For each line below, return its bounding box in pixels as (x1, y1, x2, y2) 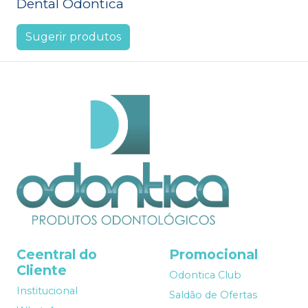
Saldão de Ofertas (169, 289, 257, 302)
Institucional (16, 285, 78, 298)
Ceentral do (16, 246, 97, 263)
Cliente (16, 262, 67, 279)
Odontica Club (169, 269, 241, 282)
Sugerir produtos (25, 30, 121, 44)
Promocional (169, 246, 258, 263)
